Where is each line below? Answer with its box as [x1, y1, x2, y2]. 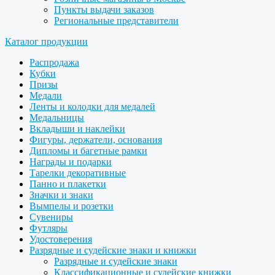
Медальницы [29, 112, 84, 123]
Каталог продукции [5, 36, 88, 47]
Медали [29, 90, 62, 101]
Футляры [29, 223, 68, 233]
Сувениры [29, 212, 73, 222]
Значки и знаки [29, 190, 93, 200]
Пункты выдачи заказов [54, 4, 154, 15]
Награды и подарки [29, 157, 112, 167]
